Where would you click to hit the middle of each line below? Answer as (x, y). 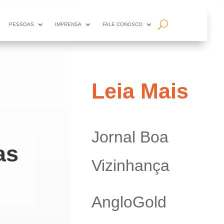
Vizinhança (130, 165)
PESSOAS (22, 24)
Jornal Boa (130, 137)
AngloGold (129, 202)
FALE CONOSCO (123, 24)
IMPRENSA (68, 24)
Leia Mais (140, 91)
